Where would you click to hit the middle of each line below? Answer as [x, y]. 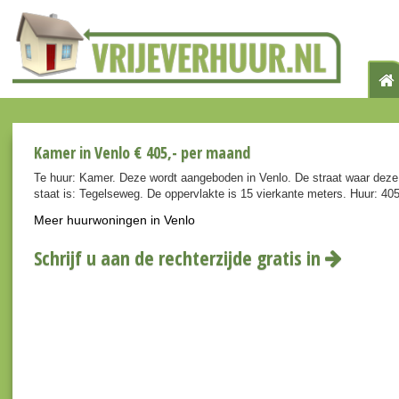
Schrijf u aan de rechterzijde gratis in [179, 258]
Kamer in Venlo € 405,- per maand [142, 153]
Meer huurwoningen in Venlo [114, 220]
